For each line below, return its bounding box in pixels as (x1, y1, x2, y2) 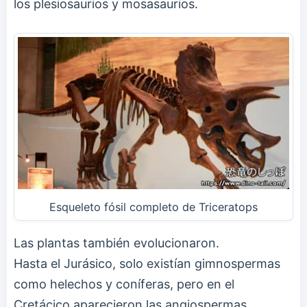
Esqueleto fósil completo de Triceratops (49, 200, 258, 214)
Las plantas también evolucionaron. (14, 236, 219, 251)
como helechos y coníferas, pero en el (14, 277, 234, 292)
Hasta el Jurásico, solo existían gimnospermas (14, 256, 280, 271)
